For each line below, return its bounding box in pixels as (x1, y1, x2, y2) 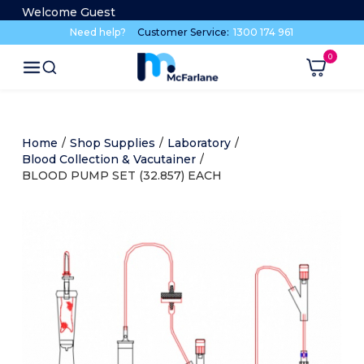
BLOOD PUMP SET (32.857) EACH (21, 168, 222, 184)
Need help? (70, 26, 127, 38)
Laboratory (167, 136, 231, 151)
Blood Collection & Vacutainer (21, 152, 196, 167)
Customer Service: (137, 26, 232, 38)
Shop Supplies (69, 136, 155, 151)
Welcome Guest (21, 5, 115, 19)
